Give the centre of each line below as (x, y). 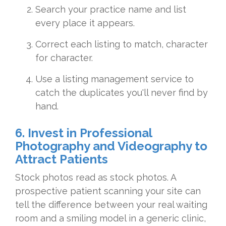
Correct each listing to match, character (122, 44)
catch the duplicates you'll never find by (122, 93)
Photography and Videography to (111, 146)
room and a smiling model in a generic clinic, (110, 218)
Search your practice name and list (111, 10)
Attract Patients (62, 159)
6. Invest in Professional (83, 133)
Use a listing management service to (115, 79)
